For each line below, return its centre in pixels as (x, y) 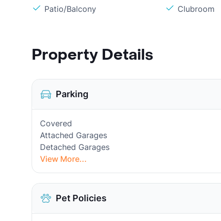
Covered (56, 123)
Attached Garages (74, 135)
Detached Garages (75, 147)
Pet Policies (81, 198)
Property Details (92, 55)
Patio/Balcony (70, 9)
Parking (72, 94)
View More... (63, 159)
